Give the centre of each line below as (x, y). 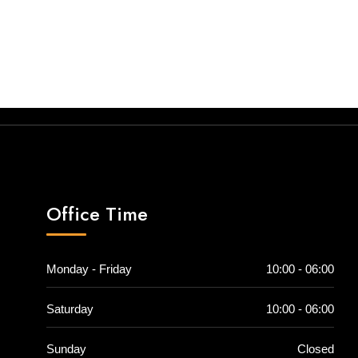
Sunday (66, 349)
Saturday (70, 309)
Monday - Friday (89, 269)
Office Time (97, 214)
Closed (315, 349)
